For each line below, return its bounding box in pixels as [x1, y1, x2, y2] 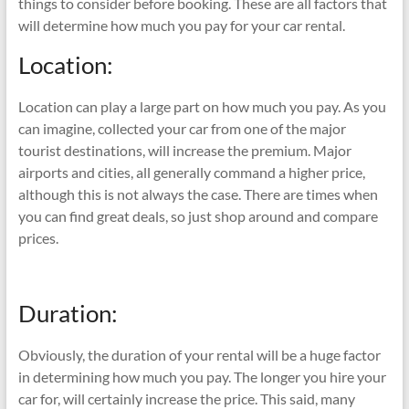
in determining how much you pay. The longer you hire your [17, 367, 386, 385]
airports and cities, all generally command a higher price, [17, 163, 365, 181]
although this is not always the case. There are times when [17, 184, 378, 203]
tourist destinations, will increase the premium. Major [17, 141, 351, 159]
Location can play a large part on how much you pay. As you [17, 97, 386, 115]
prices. [17, 228, 58, 246]
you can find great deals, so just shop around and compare [17, 206, 378, 225]
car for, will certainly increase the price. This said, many [17, 389, 355, 407]
